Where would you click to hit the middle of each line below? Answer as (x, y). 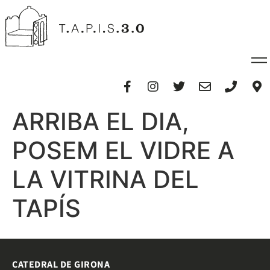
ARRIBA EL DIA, (101, 122)
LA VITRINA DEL (105, 180)
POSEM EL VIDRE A (123, 151)
